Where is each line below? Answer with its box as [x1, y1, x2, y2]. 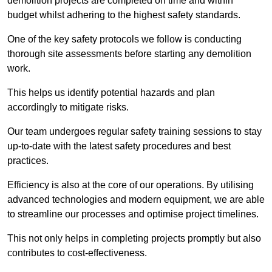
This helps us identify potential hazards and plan [7, 87, 215, 98]
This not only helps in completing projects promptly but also [7, 233, 261, 244]
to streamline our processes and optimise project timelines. [7, 209, 259, 220]
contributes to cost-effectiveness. [7, 248, 147, 259]
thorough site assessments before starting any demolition [7, 49, 251, 59]
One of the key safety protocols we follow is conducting [7, 34, 242, 45]
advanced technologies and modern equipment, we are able [7, 194, 265, 205]
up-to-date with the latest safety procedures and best [7, 141, 231, 152]
